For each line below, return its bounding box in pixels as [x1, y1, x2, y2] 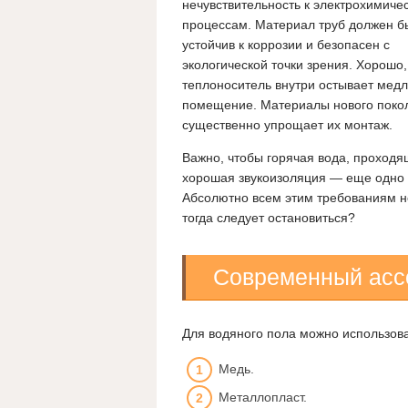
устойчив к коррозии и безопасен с [182, 37, 390, 53]
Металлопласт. [219, 390, 307, 405]
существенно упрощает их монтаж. [182, 117, 393, 133]
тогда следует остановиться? [182, 210, 355, 226]
